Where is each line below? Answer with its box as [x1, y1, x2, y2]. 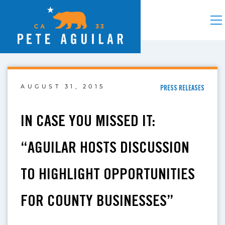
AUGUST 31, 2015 [21, 83, 105, 90]
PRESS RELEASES [160, 84, 204, 92]
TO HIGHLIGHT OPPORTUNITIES [21, 164, 195, 183]
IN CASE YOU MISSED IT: [21, 110, 156, 130]
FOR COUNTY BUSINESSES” [21, 190, 174, 209]
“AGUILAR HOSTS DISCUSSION [21, 137, 190, 156]
